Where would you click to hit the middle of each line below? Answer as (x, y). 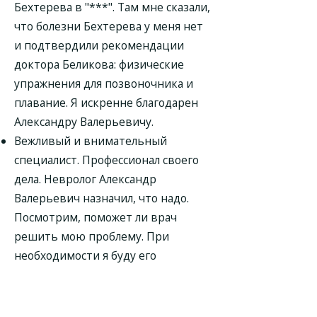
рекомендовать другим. (81, 275)
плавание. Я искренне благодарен (106, 103)
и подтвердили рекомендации (99, 45)
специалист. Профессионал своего (106, 160)
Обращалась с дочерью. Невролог (107, 294)
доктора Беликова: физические (99, 64)
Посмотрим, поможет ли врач (96, 217)
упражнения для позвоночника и (104, 83)
